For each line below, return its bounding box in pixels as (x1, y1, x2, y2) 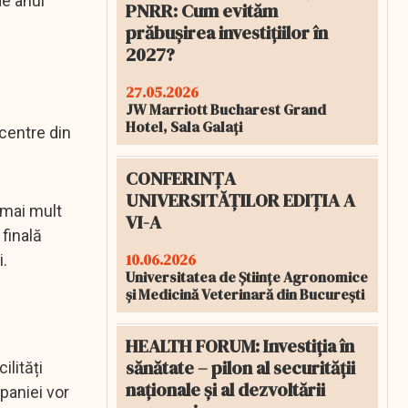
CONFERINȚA (126, 166, 236, 191)
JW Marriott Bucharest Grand (126, 99, 326, 119)
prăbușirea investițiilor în (126, 20, 328, 46)
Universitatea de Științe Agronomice (126, 267, 368, 287)
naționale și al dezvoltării (126, 377, 325, 403)
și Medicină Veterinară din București (126, 284, 364, 304)
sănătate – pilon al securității (126, 355, 355, 381)
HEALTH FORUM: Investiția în (126, 333, 354, 359)
